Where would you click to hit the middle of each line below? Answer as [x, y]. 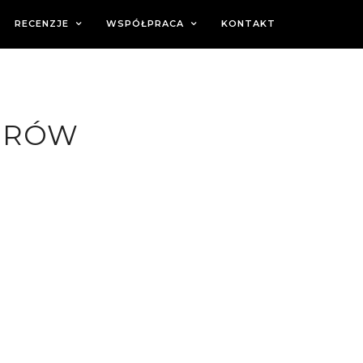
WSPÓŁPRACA [145, 23]
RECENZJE [42, 23]
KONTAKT [248, 23]
